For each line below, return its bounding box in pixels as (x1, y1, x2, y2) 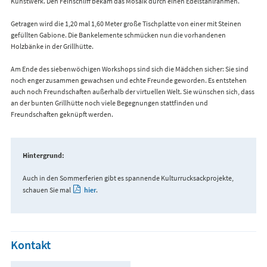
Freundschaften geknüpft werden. (10, 110, 113, 119)
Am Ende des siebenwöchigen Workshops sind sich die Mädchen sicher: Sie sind (10, 64, 249, 74)
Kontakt (10, 237, 51, 253)
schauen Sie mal (22, 185, 72, 195)
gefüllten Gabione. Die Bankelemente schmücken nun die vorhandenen (10, 30, 226, 40)
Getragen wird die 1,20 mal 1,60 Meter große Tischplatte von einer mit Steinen (10, 19, 241, 29)
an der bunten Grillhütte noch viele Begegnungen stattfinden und (10, 98, 208, 108)
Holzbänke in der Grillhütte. (10, 42, 94, 51)
